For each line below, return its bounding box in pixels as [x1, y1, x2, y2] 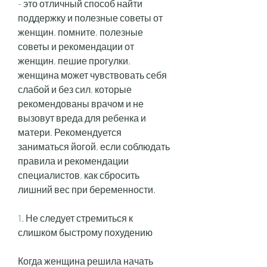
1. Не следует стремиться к [18, 212, 133, 224]
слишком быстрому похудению [18, 226, 153, 238]
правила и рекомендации [18, 155, 129, 167]
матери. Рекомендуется [18, 126, 122, 138]
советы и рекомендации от [18, 41, 134, 52]
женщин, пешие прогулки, [18, 55, 131, 67]
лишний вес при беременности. [18, 184, 156, 195]
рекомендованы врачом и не [18, 98, 144, 110]
